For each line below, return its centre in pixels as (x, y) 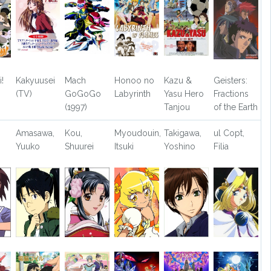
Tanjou (177, 107)
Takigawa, (183, 133)
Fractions (231, 94)
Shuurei (80, 147)
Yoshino (180, 147)
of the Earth (235, 107)
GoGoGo (83, 94)
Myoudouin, (138, 133)
